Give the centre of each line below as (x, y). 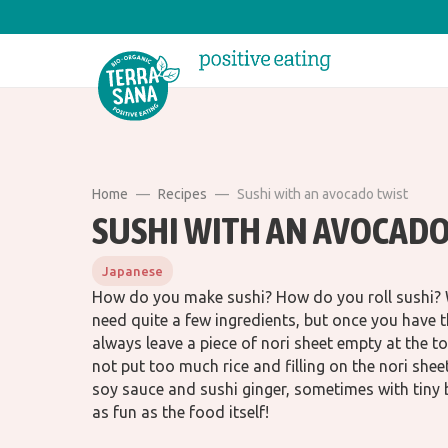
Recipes (182, 194)
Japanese (132, 271)
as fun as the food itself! (180, 412)
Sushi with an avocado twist (322, 194)
